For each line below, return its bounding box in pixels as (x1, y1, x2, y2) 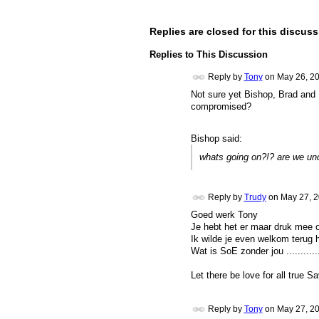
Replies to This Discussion (149, 49, 268, 61)
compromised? (190, 101, 251, 113)
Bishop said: (190, 132, 242, 144)
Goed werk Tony (190, 209, 258, 221)
